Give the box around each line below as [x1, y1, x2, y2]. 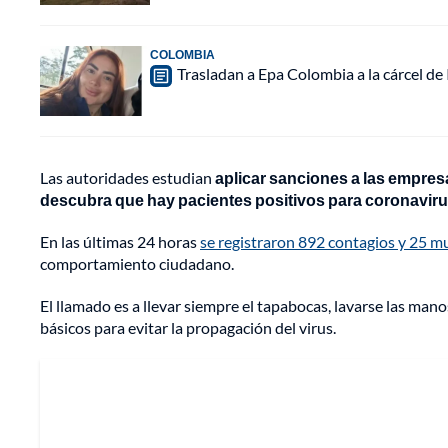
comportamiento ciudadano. [40, 254, 234, 274]
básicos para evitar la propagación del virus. [40, 318, 336, 338]
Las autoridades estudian [40, 168, 215, 188]
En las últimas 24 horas [40, 232, 200, 252]
